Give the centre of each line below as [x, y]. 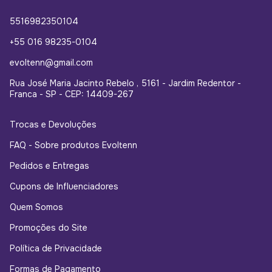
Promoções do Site [49, 228]
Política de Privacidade [56, 249]
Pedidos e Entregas [49, 166]
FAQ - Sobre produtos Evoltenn [73, 145]
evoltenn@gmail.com [51, 63]
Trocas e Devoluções [53, 125]
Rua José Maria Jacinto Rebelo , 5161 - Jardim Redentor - [125, 83]
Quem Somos [36, 207]
